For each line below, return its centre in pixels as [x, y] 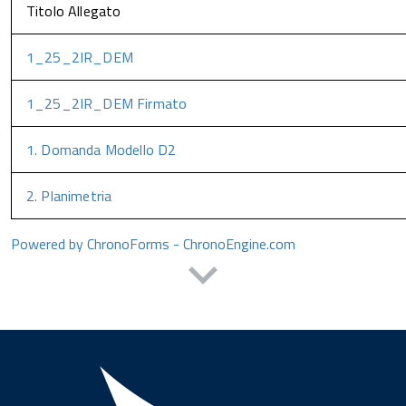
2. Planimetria [69, 196]
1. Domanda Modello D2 [101, 150]
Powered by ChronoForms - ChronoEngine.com [153, 244]
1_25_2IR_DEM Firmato [107, 103]
